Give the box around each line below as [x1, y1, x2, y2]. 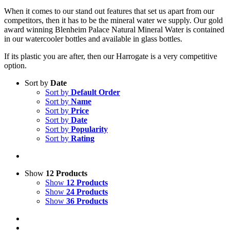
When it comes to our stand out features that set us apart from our [4, 7, 214, 15]
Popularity [71, 125, 108, 133]
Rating [71, 134, 94, 143]
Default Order [71, 88, 120, 97]
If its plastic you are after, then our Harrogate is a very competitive [4, 52, 217, 61]
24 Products [66, 187, 108, 196]
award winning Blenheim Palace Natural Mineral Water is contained [4, 25, 224, 34]
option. [4, 61, 27, 70]
